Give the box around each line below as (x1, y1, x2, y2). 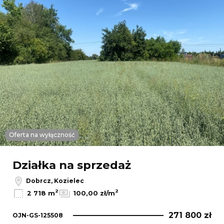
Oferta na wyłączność (9, 130, 75, 138)
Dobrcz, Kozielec (24, 176, 84, 184)
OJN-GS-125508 (12, 211, 63, 219)
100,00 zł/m (73, 189, 115, 197)
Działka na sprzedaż (12, 157, 131, 172)
